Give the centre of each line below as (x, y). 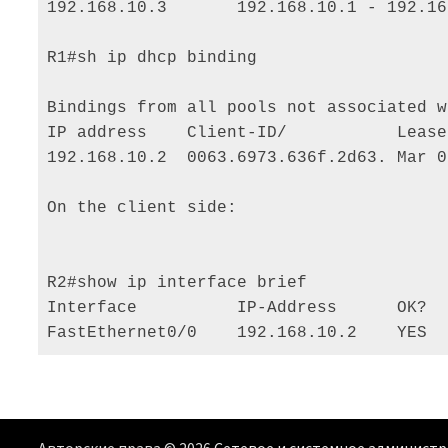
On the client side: (147, 208)
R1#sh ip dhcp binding (157, 58)
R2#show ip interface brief (182, 283)
